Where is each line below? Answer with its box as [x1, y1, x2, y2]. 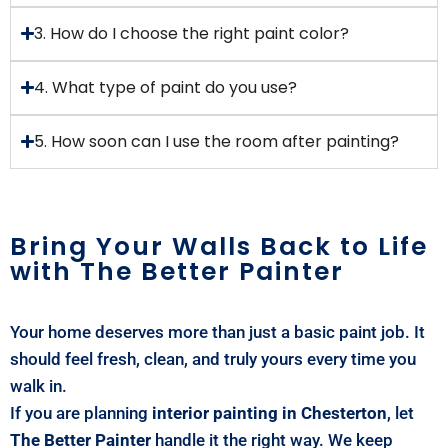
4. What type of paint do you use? [34, 75, 298, 99]
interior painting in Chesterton [152, 402, 387, 423]
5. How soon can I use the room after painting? [34, 129, 400, 153]
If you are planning [10, 402, 152, 423]
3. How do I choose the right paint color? [34, 21, 350, 45]
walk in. [10, 375, 67, 396]
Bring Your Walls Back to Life [10, 228, 428, 264]
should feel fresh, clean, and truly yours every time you [10, 348, 416, 369]
